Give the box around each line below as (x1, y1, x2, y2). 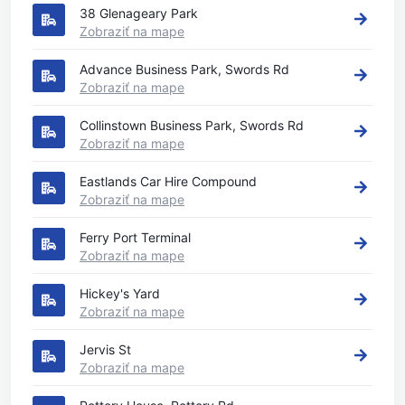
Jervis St (80, 342, 131, 357)
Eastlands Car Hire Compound (80, 174, 257, 189)
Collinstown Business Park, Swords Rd (80, 118, 304, 133)
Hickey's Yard (80, 286, 160, 301)
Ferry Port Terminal (80, 230, 191, 245)
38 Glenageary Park (80, 5, 198, 21)
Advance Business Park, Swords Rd (80, 61, 289, 77)
